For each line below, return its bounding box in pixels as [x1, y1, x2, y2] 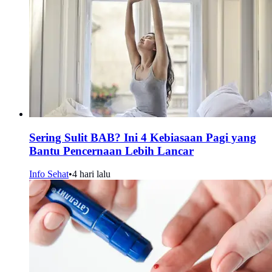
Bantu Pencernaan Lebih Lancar [29, 144, 194, 157]
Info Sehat [29, 169, 69, 180]
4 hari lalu [72, 169, 110, 180]
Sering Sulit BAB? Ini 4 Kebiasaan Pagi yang [29, 131, 256, 144]
